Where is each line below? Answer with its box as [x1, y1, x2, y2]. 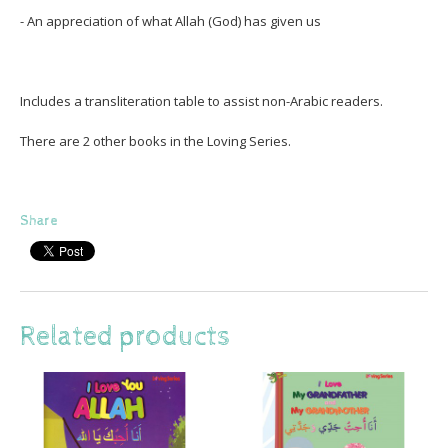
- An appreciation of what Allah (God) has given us [20, 11, 321, 30]
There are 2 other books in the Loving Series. [20, 131, 291, 150]
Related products [20, 320, 230, 353]
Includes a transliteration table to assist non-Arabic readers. [20, 91, 383, 110]
